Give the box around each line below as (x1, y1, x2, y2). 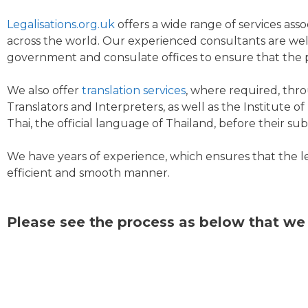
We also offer (7, 84, 82, 97)
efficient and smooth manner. (7, 166, 170, 179)
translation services (82, 84, 186, 97)
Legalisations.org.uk (7, 18, 115, 31)
